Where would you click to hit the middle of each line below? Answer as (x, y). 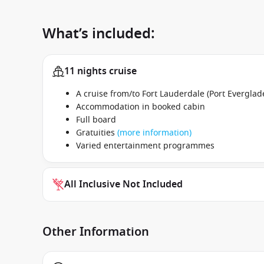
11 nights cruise (100, 71)
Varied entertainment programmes (145, 146)
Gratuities (97, 133)
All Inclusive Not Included (123, 184)
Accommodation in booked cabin (141, 107)
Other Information (96, 232)
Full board (96, 120)
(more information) (154, 133)
